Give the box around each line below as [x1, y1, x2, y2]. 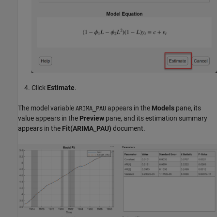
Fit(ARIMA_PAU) [62, 124, 111, 133]
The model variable [18, 104, 76, 112]
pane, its [174, 104, 201, 112]
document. [111, 124, 145, 133]
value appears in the [18, 114, 79, 123]
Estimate [47, 84, 75, 92]
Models [152, 104, 174, 112]
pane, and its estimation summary [104, 114, 207, 123]
